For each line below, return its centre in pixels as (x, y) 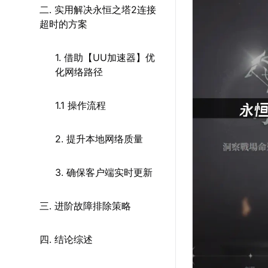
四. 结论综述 (66, 239)
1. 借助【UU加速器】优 (105, 57)
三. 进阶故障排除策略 (85, 206)
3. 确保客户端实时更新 (104, 172)
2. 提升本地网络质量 (99, 139)
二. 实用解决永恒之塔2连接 (98, 10)
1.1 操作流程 (80, 105)
